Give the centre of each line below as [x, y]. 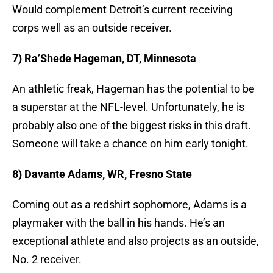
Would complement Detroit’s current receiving [122, 10]
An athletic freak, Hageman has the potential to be [133, 89]
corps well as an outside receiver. [92, 28]
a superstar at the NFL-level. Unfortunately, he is [128, 107]
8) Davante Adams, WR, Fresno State [102, 174]
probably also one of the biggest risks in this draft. [132, 126]
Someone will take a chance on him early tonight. [130, 144]
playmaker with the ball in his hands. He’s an [119, 223]
